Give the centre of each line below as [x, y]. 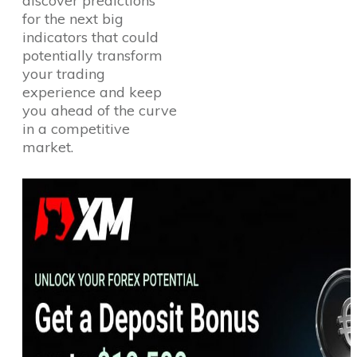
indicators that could [90, 37]
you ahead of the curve [100, 110]
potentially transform [92, 55]
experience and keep [92, 92]
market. [48, 147]
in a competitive [76, 129]
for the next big [73, 19]
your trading [64, 74]
